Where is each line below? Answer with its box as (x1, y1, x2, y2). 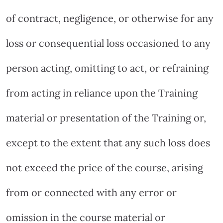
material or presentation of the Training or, (6, 111, 206, 124)
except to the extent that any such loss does (6, 136, 210, 149)
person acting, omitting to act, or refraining (6, 61, 209, 74)
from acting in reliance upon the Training (6, 86, 198, 99)
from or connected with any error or (6, 186, 177, 199)
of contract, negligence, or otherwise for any (6, 11, 214, 24)
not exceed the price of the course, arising (6, 161, 203, 174)
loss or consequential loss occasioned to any (6, 36, 211, 49)
